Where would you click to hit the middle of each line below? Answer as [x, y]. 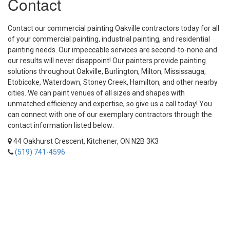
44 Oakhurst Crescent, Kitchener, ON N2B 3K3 [85, 141]
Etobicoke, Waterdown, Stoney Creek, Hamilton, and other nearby [113, 82]
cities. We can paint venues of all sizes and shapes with [96, 93]
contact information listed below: [61, 125]
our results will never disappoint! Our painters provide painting [107, 61]
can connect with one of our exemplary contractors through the [110, 114]
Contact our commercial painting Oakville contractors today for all [113, 28]
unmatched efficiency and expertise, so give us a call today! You [110, 104]
